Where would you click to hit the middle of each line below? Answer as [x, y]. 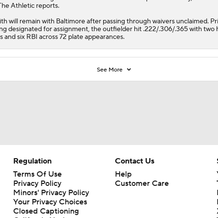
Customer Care [142, 183]
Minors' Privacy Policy [51, 192]
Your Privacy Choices [50, 202]
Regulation [32, 161]
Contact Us [134, 161]
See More [111, 70]
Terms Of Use [37, 174]
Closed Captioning [46, 211]
